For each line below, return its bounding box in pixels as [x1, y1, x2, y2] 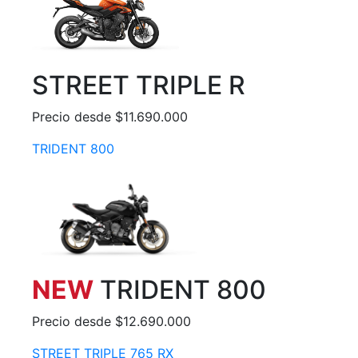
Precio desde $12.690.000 [32, 313, 191, 330]
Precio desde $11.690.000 [32, 109, 188, 125]
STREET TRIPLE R [32, 70, 245, 101]
